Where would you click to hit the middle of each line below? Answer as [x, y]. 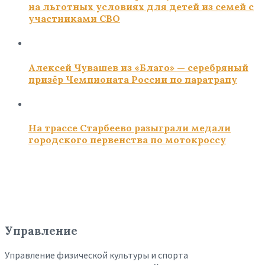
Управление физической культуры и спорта [96, 255]
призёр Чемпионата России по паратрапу [133, 79]
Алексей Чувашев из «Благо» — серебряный [138, 67]
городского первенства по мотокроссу [127, 140]
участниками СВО [74, 19]
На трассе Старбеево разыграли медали [130, 128]
